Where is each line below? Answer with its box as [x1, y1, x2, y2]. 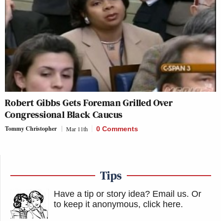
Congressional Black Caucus [5, 107, 123, 121]
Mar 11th [66, 124, 88, 133]
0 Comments [96, 124, 138, 133]
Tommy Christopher [5, 124, 57, 133]
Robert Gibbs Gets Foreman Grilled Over [5, 95, 173, 110]
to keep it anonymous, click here [54, 199, 181, 209]
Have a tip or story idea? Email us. [54, 188, 189, 199]
